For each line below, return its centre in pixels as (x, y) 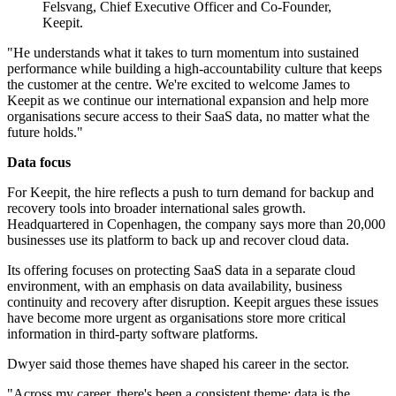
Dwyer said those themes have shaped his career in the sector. (178, 364)
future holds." (45, 133)
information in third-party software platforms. (133, 334)
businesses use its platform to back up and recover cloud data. (178, 240)
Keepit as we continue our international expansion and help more (188, 101)
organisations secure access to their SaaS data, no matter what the (188, 117)
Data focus (39, 163)
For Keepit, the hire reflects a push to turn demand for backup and (190, 193)
